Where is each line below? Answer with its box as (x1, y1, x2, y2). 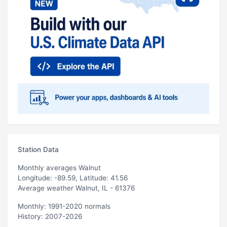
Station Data (18, 145, 59, 154)
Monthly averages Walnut (18, 163, 101, 172)
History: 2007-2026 (18, 212, 82, 220)
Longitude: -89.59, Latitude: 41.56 (18, 173, 128, 182)
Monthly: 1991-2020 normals (18, 202, 110, 210)
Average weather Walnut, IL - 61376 (18, 183, 135, 192)
